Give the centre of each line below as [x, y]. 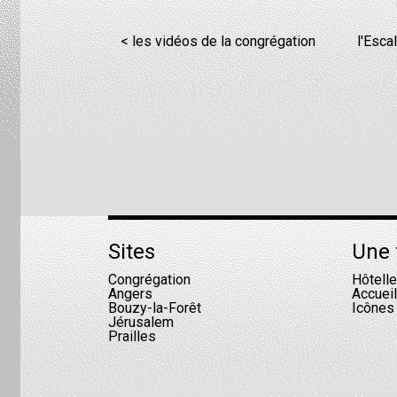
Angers [130, 294]
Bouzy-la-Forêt [155, 308]
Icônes [373, 308]
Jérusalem [141, 322]
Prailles [132, 336]
